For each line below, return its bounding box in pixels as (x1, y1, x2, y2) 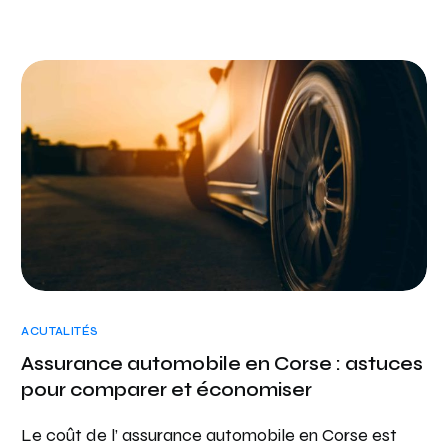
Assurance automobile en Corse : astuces (21, 351, 424, 375)
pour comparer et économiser (21, 377, 313, 401)
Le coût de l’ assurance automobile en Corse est (21, 423, 398, 446)
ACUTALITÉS (21, 324, 99, 338)
